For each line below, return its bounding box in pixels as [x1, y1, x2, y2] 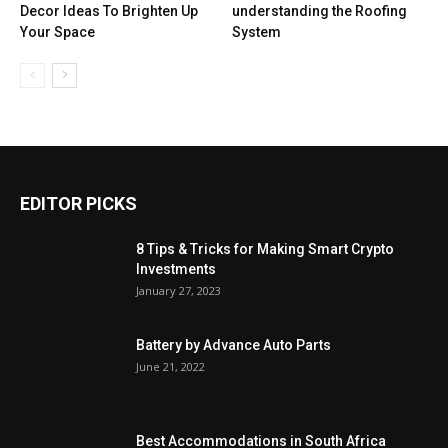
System [231, 23, 281, 40]
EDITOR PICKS [20, 192, 137, 214]
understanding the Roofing [231, 2, 407, 19]
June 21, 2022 [136, 358, 205, 374]
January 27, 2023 [136, 282, 221, 298]
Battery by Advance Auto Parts [136, 336, 331, 353]
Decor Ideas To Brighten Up [20, 2, 198, 19]
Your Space [20, 23, 95, 40]
